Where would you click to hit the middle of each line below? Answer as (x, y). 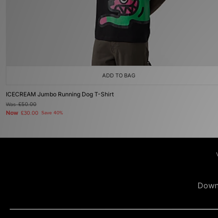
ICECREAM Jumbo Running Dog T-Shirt (60, 94)
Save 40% (52, 113)
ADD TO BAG (119, 75)
